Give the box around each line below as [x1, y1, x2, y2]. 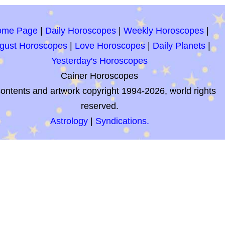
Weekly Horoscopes [124, 26, 204, 36]
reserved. [80, 101, 119, 111]
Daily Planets [153, 41, 205, 51]
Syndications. [95, 116, 149, 126]
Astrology [50, 116, 88, 126]
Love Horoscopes [75, 41, 145, 51]
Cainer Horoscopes [61, 71, 138, 81]
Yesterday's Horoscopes [51, 56, 148, 66]
